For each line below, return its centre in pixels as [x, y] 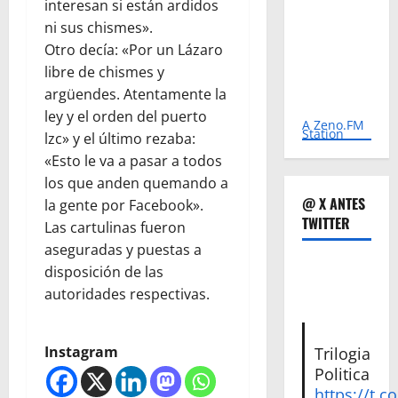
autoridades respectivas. [127, 294]
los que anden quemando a [136, 183]
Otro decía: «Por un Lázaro [134, 49]
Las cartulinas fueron [115, 227]
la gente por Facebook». [124, 205]
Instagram [81, 351]
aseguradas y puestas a [123, 249]
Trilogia [343, 354]
